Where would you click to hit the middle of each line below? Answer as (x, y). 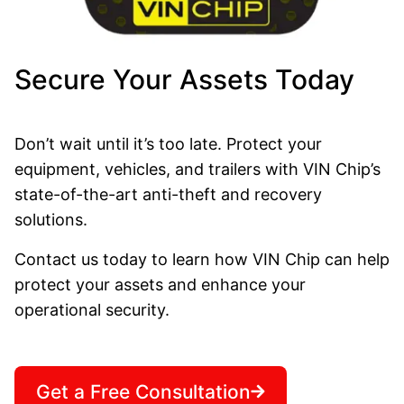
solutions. (53, 219)
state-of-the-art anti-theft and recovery (168, 194)
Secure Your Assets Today (184, 79)
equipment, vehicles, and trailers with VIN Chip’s (197, 169)
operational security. (92, 309)
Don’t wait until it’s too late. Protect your (168, 143)
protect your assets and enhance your (160, 284)
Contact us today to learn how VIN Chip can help (202, 259)
